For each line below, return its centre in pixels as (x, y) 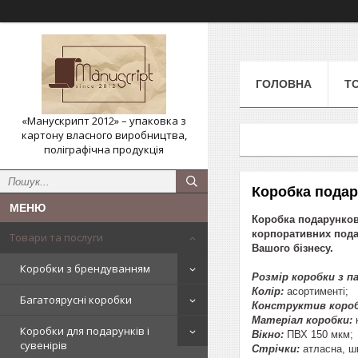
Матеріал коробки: (302, 320)
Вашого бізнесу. (294, 248)
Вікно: (268, 334)
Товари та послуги (56, 237)
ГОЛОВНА (284, 84)
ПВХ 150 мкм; (318, 334)
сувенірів (44, 345)
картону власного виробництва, (104, 135)
